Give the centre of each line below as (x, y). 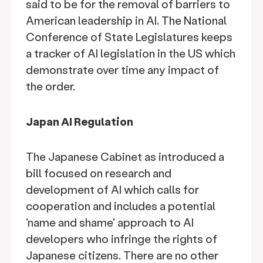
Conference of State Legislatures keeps (129, 37)
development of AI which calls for (112, 189)
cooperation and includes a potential (121, 206)
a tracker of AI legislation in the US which (131, 53)
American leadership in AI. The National (126, 20)
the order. (52, 86)
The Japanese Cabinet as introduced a (125, 156)
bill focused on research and (99, 173)
